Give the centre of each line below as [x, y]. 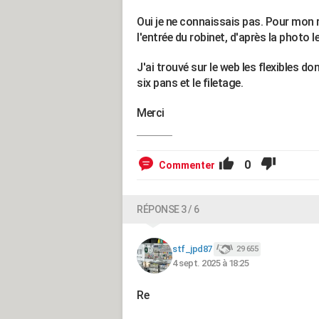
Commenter [187, 166]
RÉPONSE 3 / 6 [168, 210]
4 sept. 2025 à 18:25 [210, 263]
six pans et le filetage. [190, 83]
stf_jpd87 [192, 249]
